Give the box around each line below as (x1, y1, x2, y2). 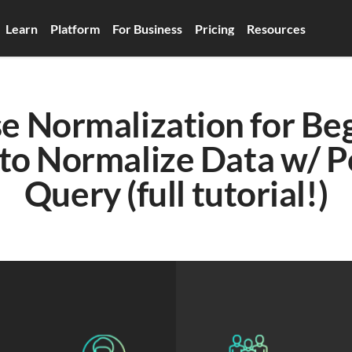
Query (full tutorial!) (24, 173, 328, 214)
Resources (246, 20, 306, 36)
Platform (49, 20, 100, 36)
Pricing (194, 20, 234, 36)
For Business (112, 20, 182, 36)
